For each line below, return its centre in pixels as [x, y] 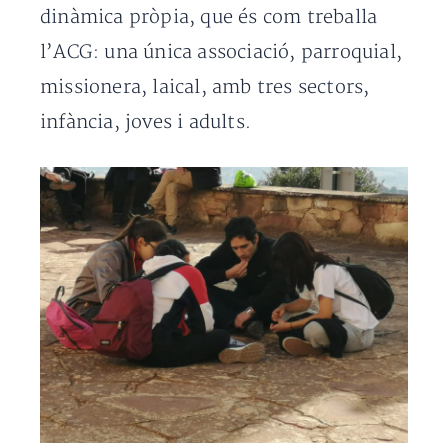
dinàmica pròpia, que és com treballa [209, 17]
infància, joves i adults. [145, 122]
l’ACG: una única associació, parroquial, [221, 52]
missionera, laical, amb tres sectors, [205, 87]
